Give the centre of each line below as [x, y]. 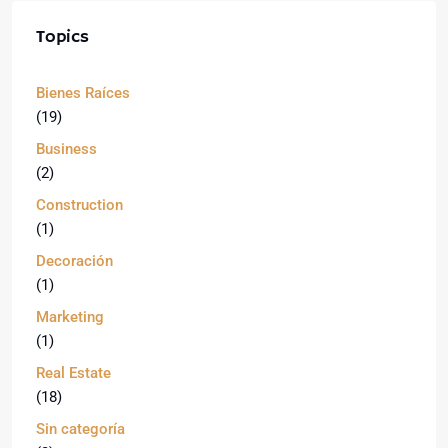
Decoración [74, 261]
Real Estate [73, 373]
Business [66, 149]
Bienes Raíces [83, 93]
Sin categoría [80, 429]
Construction [79, 205]
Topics [62, 37]
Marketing [70, 317]
